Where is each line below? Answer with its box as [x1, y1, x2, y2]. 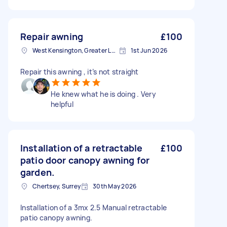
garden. [20, 166, 55, 178]
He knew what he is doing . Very [51, 89, 156, 99]
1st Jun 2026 [131, 46, 167, 55]
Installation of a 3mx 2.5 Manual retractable [20, 203, 167, 212]
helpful [51, 99, 73, 109]
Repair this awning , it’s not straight [20, 67, 139, 77]
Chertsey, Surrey [32, 182, 81, 191]
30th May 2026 [93, 182, 137, 191]
